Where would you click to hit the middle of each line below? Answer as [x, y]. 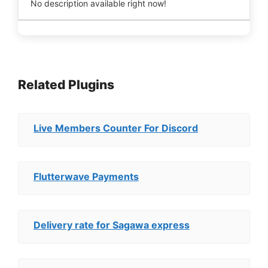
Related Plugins [66, 85]
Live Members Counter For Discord [116, 128]
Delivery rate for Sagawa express [112, 225]
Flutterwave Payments [86, 176]
